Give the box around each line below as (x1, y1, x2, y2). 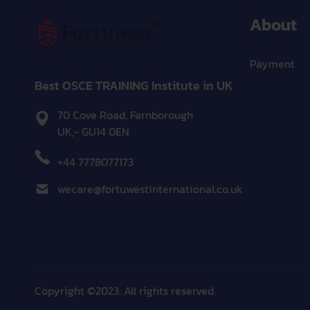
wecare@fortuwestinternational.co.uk (57, 180, 243, 197)
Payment (250, 55, 295, 72)
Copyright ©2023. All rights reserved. (35, 282, 216, 300)
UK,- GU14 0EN (57, 122, 129, 140)
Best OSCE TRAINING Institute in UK (35, 75, 233, 95)
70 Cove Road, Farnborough (57, 106, 193, 123)
